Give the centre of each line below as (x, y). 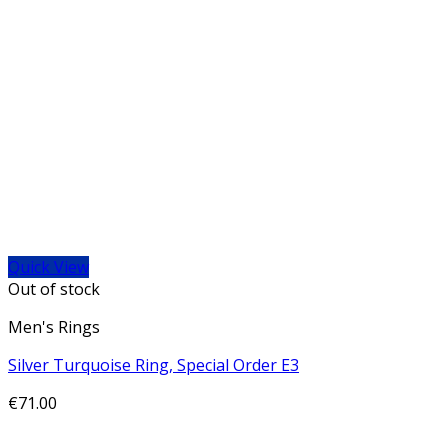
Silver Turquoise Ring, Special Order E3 (153, 365)
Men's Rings (54, 327)
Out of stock (54, 289)
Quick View (48, 267)
